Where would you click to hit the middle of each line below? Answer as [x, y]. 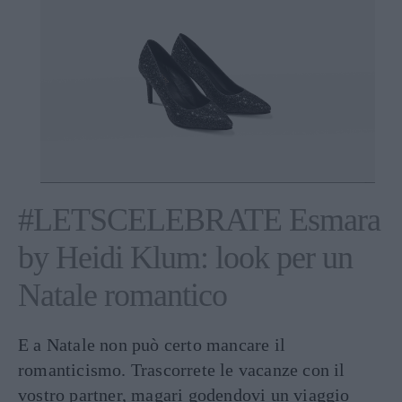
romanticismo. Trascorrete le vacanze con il [182, 369]
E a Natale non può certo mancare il [152, 344]
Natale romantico [122, 295]
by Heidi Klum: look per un [185, 257]
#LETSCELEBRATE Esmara [199, 219]
